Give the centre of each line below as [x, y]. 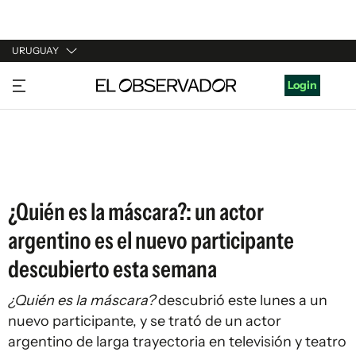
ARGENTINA [44, 110]
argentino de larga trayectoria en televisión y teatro [177, 342]
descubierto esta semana [112, 269]
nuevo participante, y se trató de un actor [145, 321]
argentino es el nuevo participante [151, 240]
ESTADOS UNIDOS [61, 171]
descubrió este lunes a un [241, 300]
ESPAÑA [34, 141]
